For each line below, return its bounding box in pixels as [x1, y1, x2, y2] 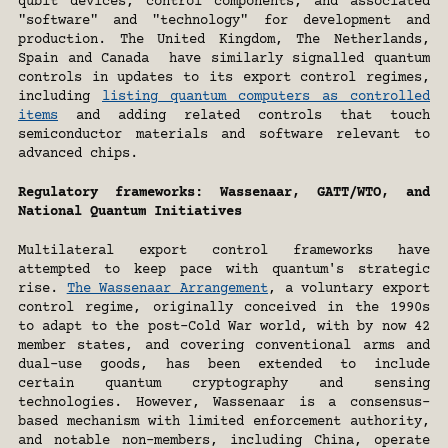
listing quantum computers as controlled [102, 89, 430, 106]
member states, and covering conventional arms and [18, 338, 430, 355]
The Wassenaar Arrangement [66, 281, 269, 298]
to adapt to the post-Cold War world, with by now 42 [18, 319, 430, 336]
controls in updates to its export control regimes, [18, 70, 430, 87]
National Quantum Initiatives [18, 204, 242, 221]
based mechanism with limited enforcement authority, [18, 414, 430, 431]
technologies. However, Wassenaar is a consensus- [18, 395, 430, 412]
